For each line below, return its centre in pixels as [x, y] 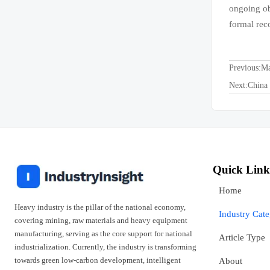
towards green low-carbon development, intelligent [98, 260]
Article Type [242, 237]
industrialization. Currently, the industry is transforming [105, 247]
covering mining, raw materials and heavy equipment [101, 221]
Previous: [245, 67]
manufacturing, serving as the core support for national [103, 234]
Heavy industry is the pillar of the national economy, [100, 207]
